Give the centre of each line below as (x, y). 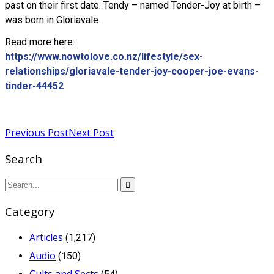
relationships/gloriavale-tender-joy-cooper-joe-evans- (132, 72)
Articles (46, 237)
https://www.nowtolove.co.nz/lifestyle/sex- (104, 57)
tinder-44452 (34, 86)
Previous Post (37, 132)
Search (24, 158)
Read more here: (40, 42)
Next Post (91, 132)
